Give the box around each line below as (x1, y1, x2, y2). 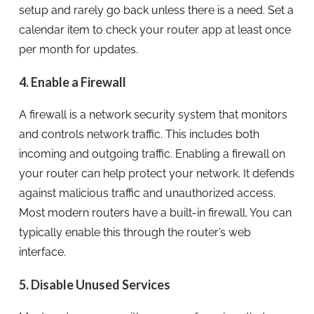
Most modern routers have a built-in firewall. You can (18, 205, 292, 219)
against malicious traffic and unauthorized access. (18, 186, 275, 200)
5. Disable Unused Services (18, 276, 170, 292)
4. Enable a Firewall (18, 74, 126, 90)
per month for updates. (18, 42, 138, 56)
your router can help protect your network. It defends (18, 166, 294, 180)
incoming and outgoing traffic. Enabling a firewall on (18, 146, 285, 161)
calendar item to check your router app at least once (18, 22, 291, 36)
